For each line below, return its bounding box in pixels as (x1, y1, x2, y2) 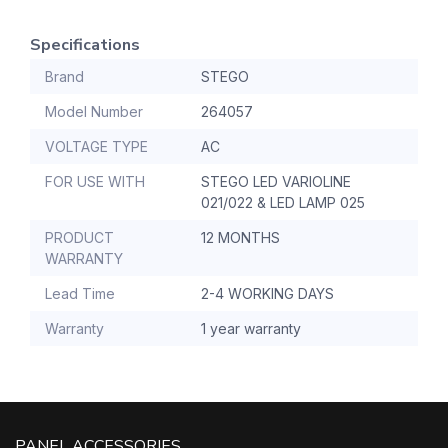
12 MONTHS (201, 229, 280, 247)
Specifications (30, 34, 140, 57)
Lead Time (45, 285, 115, 303)
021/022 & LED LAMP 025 (201, 194, 365, 212)
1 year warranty (201, 320, 301, 338)
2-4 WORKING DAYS (201, 285, 334, 303)
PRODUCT (45, 229, 114, 247)
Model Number (45, 103, 143, 121)
